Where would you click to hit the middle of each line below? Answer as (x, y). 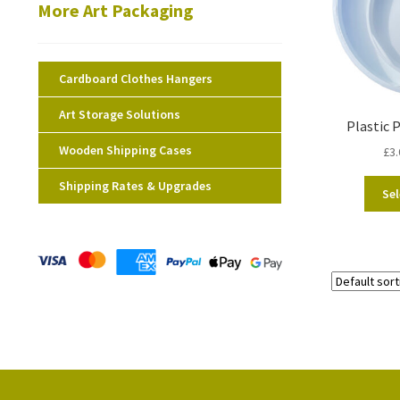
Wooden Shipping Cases (125, 150)
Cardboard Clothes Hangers (135, 78)
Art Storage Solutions (119, 114)
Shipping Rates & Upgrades (135, 185)
